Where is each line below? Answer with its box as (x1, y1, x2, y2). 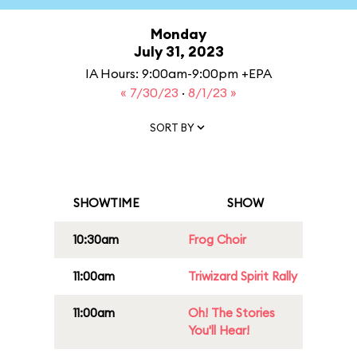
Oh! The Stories (188, 305, 275, 320)
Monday (151, 25, 206, 43)
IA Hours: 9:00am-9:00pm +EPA (85, 65, 272, 81)
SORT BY (150, 120, 194, 134)
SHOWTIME (73, 195, 139, 210)
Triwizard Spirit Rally (188, 269, 297, 284)
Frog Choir (188, 232, 246, 247)
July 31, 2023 (133, 42, 224, 61)
